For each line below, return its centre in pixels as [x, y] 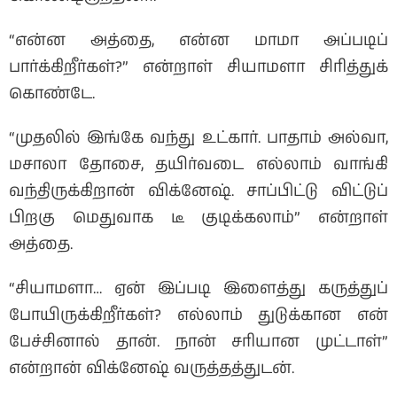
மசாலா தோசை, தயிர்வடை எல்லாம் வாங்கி [198, 165]
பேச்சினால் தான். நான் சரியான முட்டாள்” [198, 343]
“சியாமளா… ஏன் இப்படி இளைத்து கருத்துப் [198, 289]
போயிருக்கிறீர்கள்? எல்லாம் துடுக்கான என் [198, 316]
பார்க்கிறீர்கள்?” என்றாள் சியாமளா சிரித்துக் [198, 68]
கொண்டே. [52, 94]
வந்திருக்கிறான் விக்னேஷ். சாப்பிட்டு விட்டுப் [198, 192]
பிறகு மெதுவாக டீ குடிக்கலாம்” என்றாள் [198, 218]
